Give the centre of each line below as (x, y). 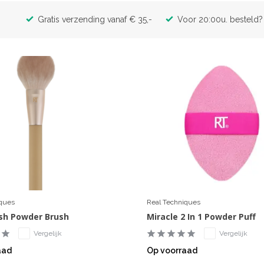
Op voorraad (172, 251)
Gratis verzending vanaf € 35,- (93, 19)
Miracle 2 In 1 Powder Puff (201, 217)
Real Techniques (173, 202)
